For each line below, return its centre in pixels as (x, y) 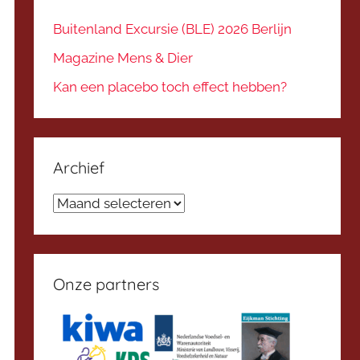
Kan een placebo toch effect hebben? (170, 86)
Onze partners (106, 284)
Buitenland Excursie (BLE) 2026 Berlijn (173, 29)
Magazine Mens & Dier (123, 57)
